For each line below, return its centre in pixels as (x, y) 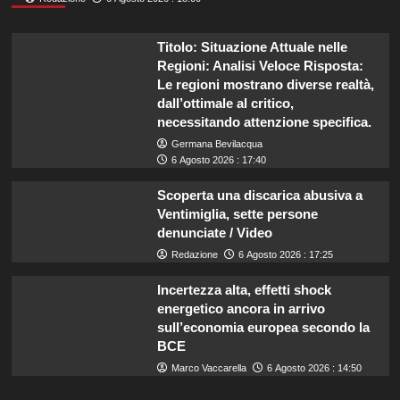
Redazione (194, 254)
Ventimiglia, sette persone (237, 213)
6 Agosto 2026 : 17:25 (285, 254)
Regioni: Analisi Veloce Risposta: (260, 65)
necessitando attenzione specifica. (264, 121)
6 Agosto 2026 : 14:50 (314, 367)
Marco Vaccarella (208, 367)
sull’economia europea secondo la (263, 327)
